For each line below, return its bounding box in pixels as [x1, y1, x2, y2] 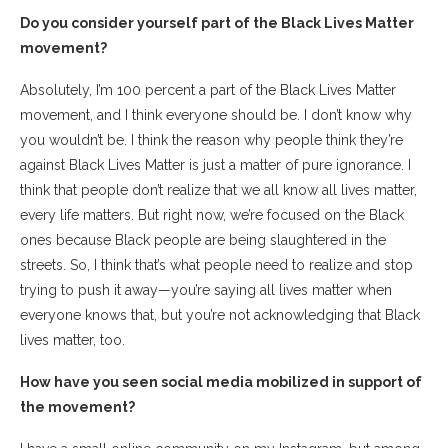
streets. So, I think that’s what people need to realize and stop [20, 256, 413, 273]
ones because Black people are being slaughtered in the [20, 231, 386, 248]
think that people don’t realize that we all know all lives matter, [20, 181, 417, 198]
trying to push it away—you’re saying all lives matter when [20, 281, 392, 298]
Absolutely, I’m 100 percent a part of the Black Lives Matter [20, 81, 396, 98]
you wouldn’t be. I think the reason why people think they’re [20, 131, 403, 148]
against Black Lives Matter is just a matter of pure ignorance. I [20, 156, 411, 173]
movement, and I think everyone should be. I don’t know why [20, 106, 412, 123]
